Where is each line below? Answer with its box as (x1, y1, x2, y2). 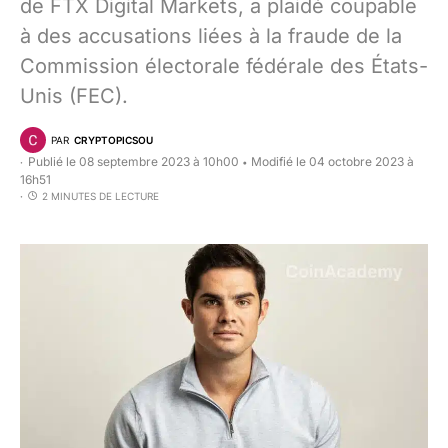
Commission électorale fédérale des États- (20, 54, 428, 78)
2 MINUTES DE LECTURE (42, 190, 159, 202)
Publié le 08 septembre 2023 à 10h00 (28, 154, 239, 169)
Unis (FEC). (20, 84, 128, 108)
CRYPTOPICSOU (74, 133, 153, 146)
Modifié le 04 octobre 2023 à (251, 154, 414, 169)
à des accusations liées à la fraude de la (20, 24, 402, 48)
